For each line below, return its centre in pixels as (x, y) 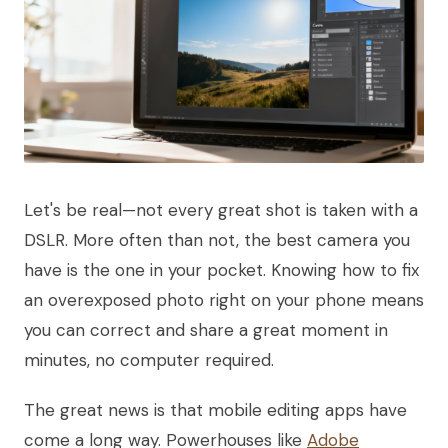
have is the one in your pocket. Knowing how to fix (221, 269)
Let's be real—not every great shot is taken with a (221, 209)
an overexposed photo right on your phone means (224, 299)
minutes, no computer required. (149, 359)
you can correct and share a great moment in (206, 329)
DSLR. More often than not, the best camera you (217, 239)
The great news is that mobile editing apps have (215, 409)
